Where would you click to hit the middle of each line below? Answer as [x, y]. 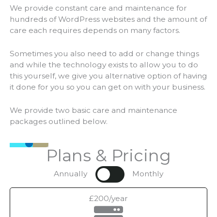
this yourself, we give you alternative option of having [108, 76]
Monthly [147, 173]
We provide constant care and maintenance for [98, 8]
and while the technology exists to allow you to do [104, 65]
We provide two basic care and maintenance [93, 110]
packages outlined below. [59, 121]
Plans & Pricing [108, 155]
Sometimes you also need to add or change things [104, 54]
